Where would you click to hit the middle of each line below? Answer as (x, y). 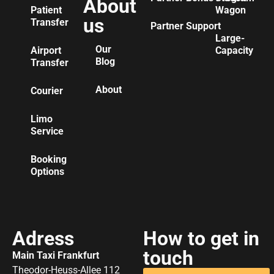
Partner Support (186, 26)
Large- (230, 38)
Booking (49, 159)
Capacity (235, 50)
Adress (43, 238)
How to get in (201, 238)
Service (47, 131)
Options (47, 171)
